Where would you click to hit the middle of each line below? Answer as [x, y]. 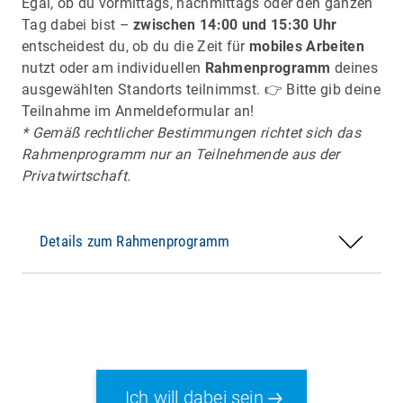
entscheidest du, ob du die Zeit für [135, 47]
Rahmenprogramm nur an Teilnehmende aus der [181, 155]
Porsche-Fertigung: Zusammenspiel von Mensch [201, 142]
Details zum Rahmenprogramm [135, 242]
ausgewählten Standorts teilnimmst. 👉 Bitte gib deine [201, 90]
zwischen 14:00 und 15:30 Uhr [235, 25]
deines [354, 68]
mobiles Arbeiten [306, 47]
